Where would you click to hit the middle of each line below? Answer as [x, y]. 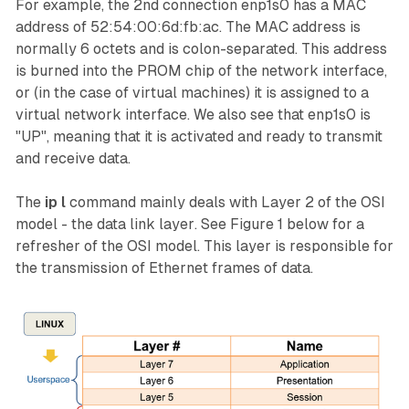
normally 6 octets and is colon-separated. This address [201, 49]
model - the [56, 225]
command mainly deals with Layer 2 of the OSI [225, 203]
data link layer [145, 225]
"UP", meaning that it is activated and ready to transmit [199, 137]
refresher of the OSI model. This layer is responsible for [204, 246]
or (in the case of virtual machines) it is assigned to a [192, 93]
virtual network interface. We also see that [161, 115]
